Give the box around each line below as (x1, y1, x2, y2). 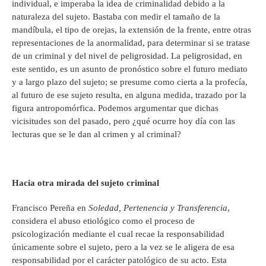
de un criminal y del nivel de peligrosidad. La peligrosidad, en (12, 50, 242, 61)
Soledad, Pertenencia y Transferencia (88, 202, 227, 213)
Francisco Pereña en (12, 202, 88, 213)
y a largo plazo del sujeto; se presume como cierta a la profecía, (12, 77, 248, 87)
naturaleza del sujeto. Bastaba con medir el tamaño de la (12, 11, 220, 21)
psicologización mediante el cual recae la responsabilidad (12, 229, 224, 239)
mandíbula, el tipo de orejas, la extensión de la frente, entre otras (12, 24, 251, 34)
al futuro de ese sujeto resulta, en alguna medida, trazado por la (12, 90, 246, 100)
